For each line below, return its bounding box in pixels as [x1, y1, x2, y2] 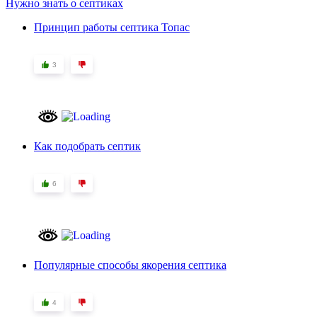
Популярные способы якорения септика [34, 259, 226, 272]
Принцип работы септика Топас [34, 21, 190, 34]
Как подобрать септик [34, 140, 141, 153]
